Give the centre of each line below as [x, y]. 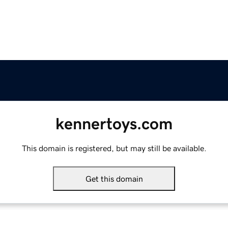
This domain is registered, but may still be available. [114, 148]
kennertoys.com [114, 124]
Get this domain [114, 179]
